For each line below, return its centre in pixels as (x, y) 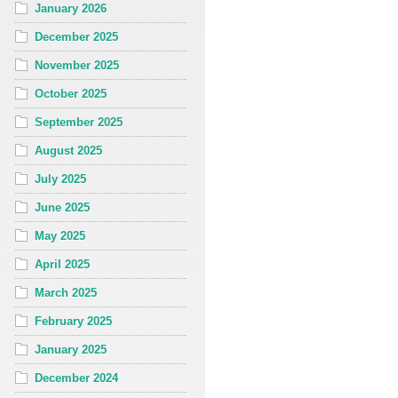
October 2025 (71, 93)
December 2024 (76, 378)
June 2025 (62, 207)
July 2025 (60, 179)
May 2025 (60, 235)
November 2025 (77, 65)
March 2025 (66, 292)
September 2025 (79, 122)
